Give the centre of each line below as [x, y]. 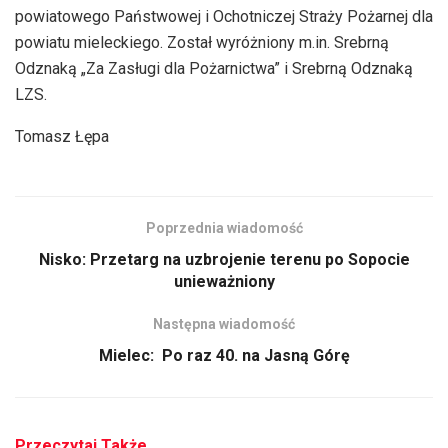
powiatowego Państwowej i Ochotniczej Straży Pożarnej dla [224, 16]
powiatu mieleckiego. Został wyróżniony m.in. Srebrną [202, 42]
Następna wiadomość [224, 323]
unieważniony [224, 281]
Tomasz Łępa [62, 136]
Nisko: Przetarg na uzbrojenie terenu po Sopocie [224, 259]
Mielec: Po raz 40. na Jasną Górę [224, 355]
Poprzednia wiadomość [224, 227]
